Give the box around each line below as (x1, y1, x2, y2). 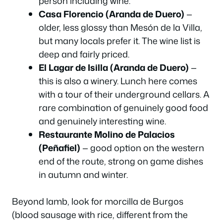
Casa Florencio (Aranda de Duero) (39, 7, 184, 20)
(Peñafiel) (39, 141, 80, 154)
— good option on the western (80, 141, 204, 154)
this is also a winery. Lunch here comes (39, 74, 197, 87)
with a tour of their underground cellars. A (39, 88, 210, 101)
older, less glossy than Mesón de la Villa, (39, 21, 202, 34)
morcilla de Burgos (105, 195, 183, 208)
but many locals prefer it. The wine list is (39, 34, 200, 47)
